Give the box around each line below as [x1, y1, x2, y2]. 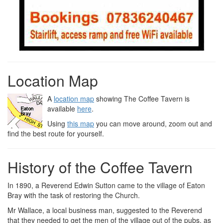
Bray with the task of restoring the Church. [7, 190, 140, 200]
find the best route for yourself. [7, 128, 104, 138]
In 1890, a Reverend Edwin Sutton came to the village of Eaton [7, 180, 205, 190]
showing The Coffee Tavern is [94, 94, 190, 104]
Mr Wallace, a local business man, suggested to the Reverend [7, 205, 202, 215]
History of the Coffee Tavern [7, 156, 193, 178]
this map [67, 118, 94, 128]
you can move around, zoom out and [94, 118, 212, 128]
